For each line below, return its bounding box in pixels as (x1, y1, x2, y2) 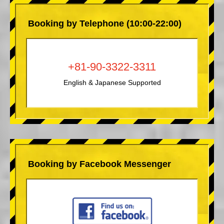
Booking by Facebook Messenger (28, 158, 171, 169)
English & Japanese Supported (63, 78, 161, 86)
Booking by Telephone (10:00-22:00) (28, 18, 181, 28)
